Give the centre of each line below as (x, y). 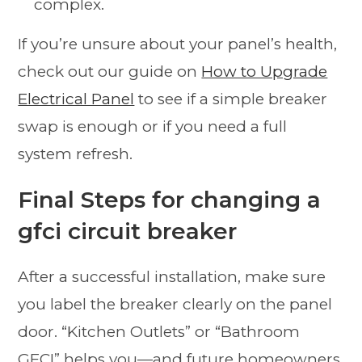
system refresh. (76, 154)
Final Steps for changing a (170, 200)
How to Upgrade (265, 72)
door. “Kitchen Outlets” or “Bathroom (159, 332)
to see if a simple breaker (231, 99)
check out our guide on (110, 72)
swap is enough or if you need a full (153, 127)
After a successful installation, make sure (172, 277)
